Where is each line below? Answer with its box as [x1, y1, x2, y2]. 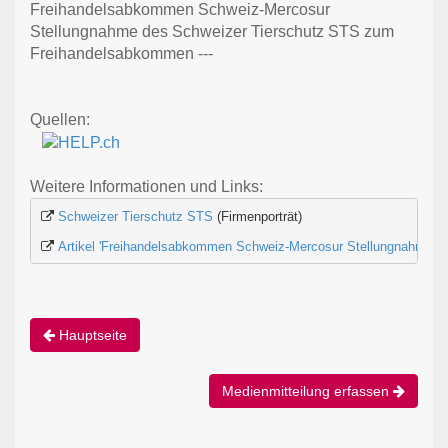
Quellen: [30, 111, 90, 129]
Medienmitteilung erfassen [222, 383, 393, 400]
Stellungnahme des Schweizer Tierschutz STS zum [30, 23, 394, 41]
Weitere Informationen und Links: [30, 178, 263, 196]
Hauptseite [55, 327, 127, 344]
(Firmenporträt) [212, 208, 302, 224]
